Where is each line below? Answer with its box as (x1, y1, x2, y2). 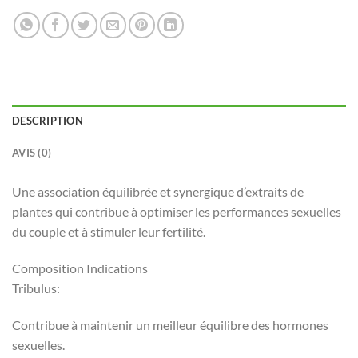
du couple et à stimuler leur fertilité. (12, 224, 205, 239)
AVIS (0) (12, 146, 52, 159)
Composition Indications (12, 260, 148, 276)
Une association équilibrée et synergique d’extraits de (12, 184, 304, 199)
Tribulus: (12, 280, 60, 296)
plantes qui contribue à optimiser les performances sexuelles (12, 204, 341, 219)
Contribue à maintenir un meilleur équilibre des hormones (12, 316, 328, 332)
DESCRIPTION (12, 114, 83, 127)
